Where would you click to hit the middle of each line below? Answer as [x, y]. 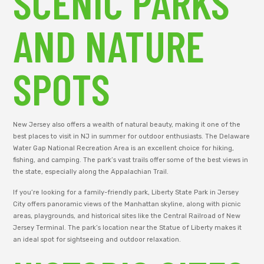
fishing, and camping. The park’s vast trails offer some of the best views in [131, 160]
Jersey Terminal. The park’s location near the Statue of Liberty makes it [128, 227]
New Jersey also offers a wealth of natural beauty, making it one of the [127, 125]
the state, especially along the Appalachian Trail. [91, 172]
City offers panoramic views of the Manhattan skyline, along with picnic [127, 204]
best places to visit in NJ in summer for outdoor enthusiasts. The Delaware [132, 137]
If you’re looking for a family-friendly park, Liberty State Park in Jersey [126, 192]
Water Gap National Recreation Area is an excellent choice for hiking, [124, 148]
